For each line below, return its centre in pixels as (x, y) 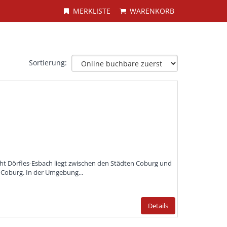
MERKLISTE (92, 11)
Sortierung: (48, 63)
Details (158, 205)
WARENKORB (152, 11)
